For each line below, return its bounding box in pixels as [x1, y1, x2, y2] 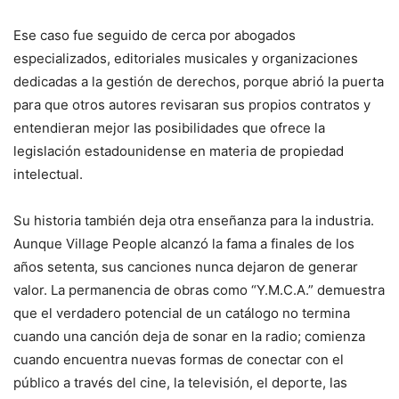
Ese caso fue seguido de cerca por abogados [13, 26, 296, 44]
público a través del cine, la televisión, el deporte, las [13, 373, 347, 391]
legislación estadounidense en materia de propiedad [13, 142, 344, 159]
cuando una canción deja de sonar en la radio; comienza [13, 327, 365, 345]
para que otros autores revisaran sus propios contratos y [13, 95, 370, 113]
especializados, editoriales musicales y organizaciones [13, 49, 358, 67]
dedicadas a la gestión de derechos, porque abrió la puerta [13, 72, 384, 90]
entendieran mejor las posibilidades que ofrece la [13, 118, 325, 136]
